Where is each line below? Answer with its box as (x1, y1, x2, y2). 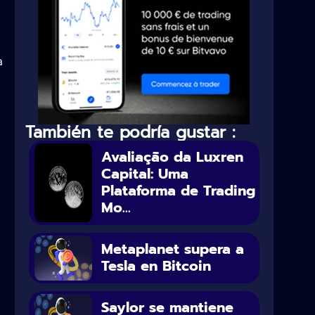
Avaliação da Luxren (101, 146, 244, 167)
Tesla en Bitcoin (101, 255, 212, 276)
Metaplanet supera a (101, 238, 245, 259)
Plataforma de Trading (101, 179, 256, 201)
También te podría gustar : (25, 120, 236, 145)
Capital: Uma (101, 162, 189, 184)
